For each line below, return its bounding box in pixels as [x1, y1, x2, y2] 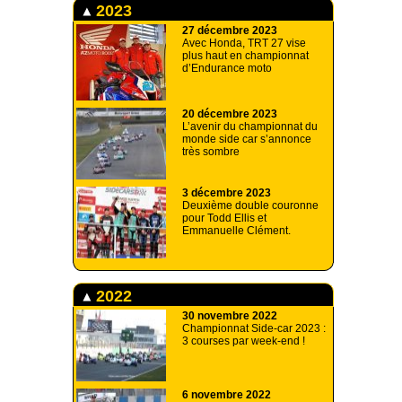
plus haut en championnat [182, 49, 309, 63]
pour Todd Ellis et [182, 212, 267, 225]
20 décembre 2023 [182, 108, 277, 121]
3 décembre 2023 [182, 187, 271, 200]
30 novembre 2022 [182, 310, 277, 323]
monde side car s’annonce [182, 133, 311, 146]
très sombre [182, 145, 240, 159]
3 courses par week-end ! [182, 335, 305, 348]
